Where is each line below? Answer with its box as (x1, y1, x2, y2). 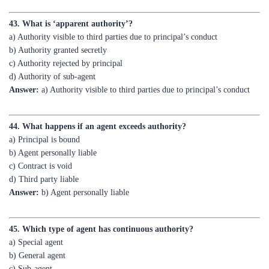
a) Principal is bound (9, 107, 80, 116)
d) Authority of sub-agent (9, 44, 95, 53)
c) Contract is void (9, 134, 72, 143)
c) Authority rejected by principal (9, 31, 122, 40)
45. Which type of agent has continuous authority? (9, 197, 193, 206)
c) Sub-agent (9, 237, 52, 246)
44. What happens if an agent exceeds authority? (9, 94, 186, 103)
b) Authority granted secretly (9, 18, 107, 27)
